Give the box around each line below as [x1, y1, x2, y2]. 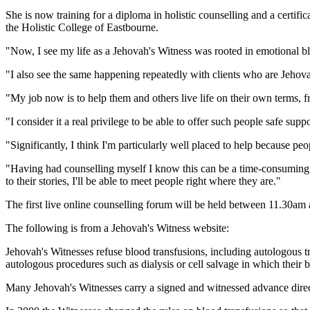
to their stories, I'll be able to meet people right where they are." [6, 174, 281, 187]
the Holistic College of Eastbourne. [6, 21, 158, 33]
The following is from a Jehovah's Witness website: [6, 221, 229, 234]
